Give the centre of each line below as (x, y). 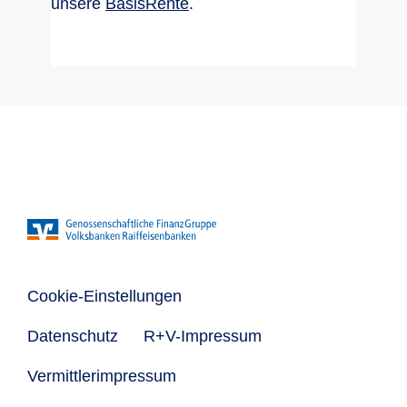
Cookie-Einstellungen (104, 297)
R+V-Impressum (203, 337)
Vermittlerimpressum (102, 377)
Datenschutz (73, 337)
